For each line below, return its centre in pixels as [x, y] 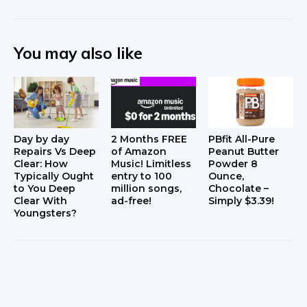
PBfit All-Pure [241, 139]
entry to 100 [141, 176]
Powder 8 [233, 163]
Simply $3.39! [241, 200]
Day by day [41, 139]
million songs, [146, 188]
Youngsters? [45, 213]
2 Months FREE [149, 139]
